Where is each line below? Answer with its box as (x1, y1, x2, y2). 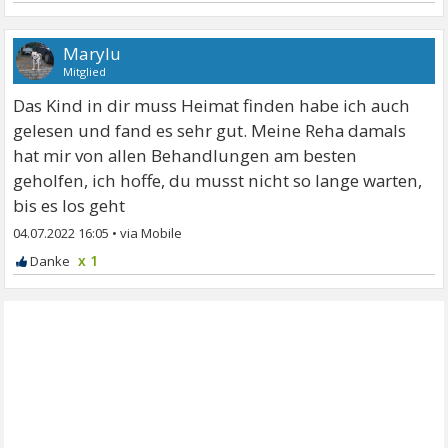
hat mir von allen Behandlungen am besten (13, 144, 358, 167)
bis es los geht (13, 194, 126, 217)
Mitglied (63, 64, 107, 79)
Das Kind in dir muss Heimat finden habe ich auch (13, 94, 411, 117)
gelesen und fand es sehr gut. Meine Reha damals (13, 119, 407, 142)
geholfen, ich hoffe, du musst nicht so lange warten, (13, 169, 423, 192)
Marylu (63, 42, 122, 65)
